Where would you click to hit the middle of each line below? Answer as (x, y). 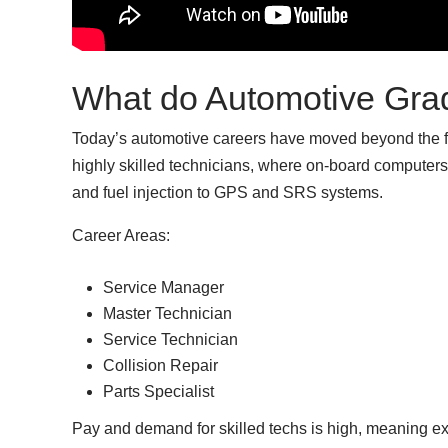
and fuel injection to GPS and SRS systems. (227, 193)
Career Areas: (121, 236)
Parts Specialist (158, 392)
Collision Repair (160, 366)
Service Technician (170, 340)
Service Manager (163, 288)
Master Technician (167, 314)
